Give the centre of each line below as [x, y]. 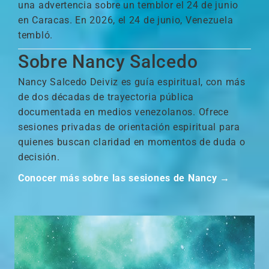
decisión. [39, 157]
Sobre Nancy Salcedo [108, 62]
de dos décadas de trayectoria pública [106, 97]
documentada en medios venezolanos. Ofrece [123, 112]
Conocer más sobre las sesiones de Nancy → [124, 178]
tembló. [35, 35]
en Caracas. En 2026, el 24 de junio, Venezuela [126, 20]
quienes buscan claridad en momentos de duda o [132, 142]
